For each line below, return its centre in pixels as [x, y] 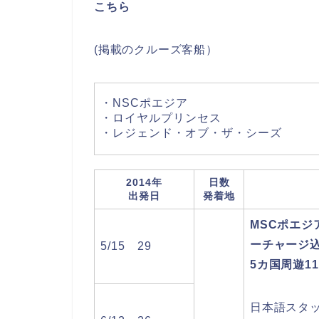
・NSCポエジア [144, 103]
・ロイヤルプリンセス [161, 118]
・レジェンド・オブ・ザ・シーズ [191, 133]
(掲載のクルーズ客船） [156, 49]
